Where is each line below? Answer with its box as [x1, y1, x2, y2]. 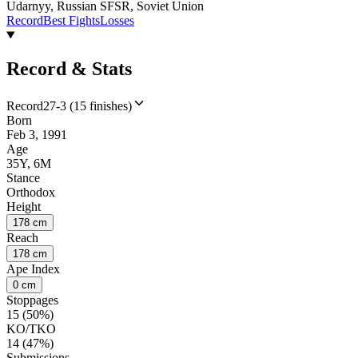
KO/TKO [6, 322, 56, 336]
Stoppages [6, 293, 58, 308]
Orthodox [6, 185, 55, 200]
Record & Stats [6, 58, 132, 80]
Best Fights [43, 14, 100, 28]
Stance [6, 171, 40, 185]
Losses [100, 14, 134, 28]
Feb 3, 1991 [6, 128, 67, 142]
